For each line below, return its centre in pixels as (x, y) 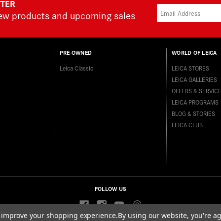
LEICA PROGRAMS (195, 102)
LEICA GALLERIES (195, 79)
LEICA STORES (191, 68)
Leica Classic (76, 68)
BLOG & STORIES (194, 113)
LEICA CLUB (187, 125)
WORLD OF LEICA (194, 53)
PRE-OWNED (76, 53)
